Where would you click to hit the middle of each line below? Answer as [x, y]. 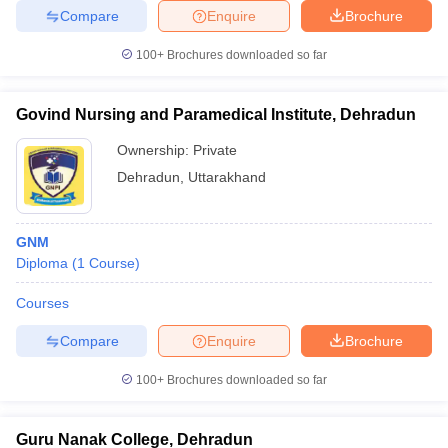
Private [215, 150]
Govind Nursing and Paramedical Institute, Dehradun [216, 114]
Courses [42, 303]
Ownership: [155, 150]
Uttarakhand [227, 177]
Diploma [42, 263]
